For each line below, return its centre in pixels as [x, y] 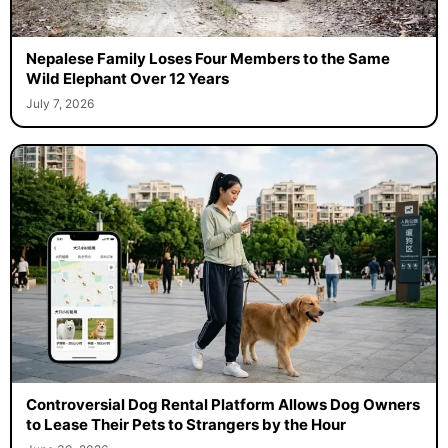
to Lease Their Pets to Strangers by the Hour [185, 425]
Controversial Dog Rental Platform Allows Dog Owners [222, 405]
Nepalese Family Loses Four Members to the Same [207, 58]
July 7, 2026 [59, 103]
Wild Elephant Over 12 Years [127, 78]
